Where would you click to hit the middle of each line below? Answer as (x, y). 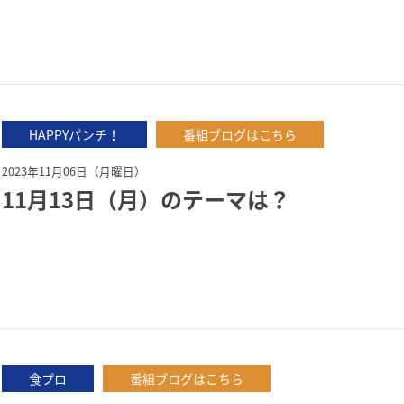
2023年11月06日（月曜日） (74, 171)
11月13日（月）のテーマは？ (146, 199)
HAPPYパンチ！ (74, 134)
